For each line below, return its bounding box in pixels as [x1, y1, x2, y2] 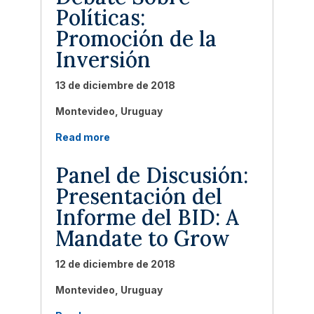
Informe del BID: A [55, 204, 239, 231]
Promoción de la [55, 25, 217, 52]
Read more [55, 131, 110, 143]
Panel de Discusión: [55, 162, 248, 189]
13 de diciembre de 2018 [55, 79, 175, 91]
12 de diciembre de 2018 [55, 258, 175, 270]
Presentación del [55, 183, 222, 210]
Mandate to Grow [55, 225, 230, 252]
